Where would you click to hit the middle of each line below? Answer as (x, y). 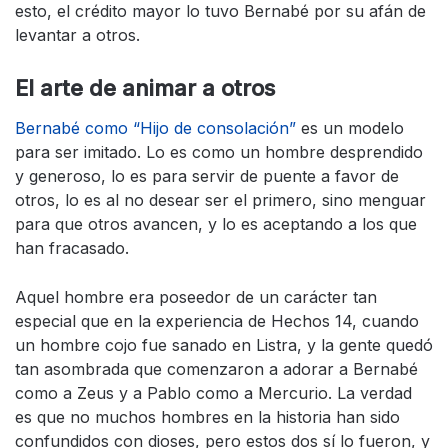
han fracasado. (72, 248)
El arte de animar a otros (145, 88)
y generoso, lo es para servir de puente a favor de (207, 176)
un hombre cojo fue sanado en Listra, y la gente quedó (224, 345)
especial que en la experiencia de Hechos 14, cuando (217, 321)
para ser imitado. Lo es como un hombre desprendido (219, 152)
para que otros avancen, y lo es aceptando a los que (216, 224)
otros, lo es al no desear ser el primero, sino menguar (220, 200)
